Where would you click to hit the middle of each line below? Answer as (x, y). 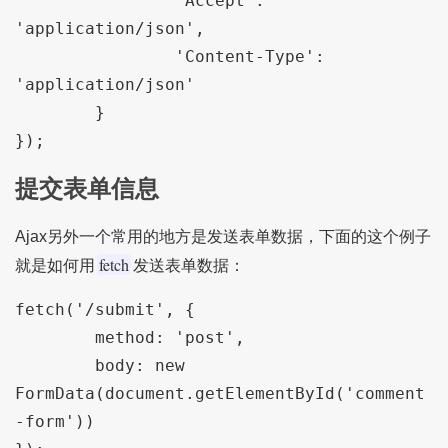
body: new (54, 365)
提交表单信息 (86, 188)
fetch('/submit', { (104, 309)
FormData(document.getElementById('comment (219, 393)
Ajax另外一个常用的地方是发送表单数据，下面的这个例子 (222, 236)
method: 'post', (54, 337)
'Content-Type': (34, 56)
